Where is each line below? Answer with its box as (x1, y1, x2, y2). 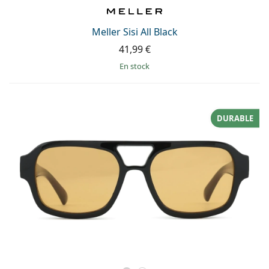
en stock (124, 60, 150, 71)
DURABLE (217, 112, 253, 124)
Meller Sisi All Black (91, 25, 178, 38)
